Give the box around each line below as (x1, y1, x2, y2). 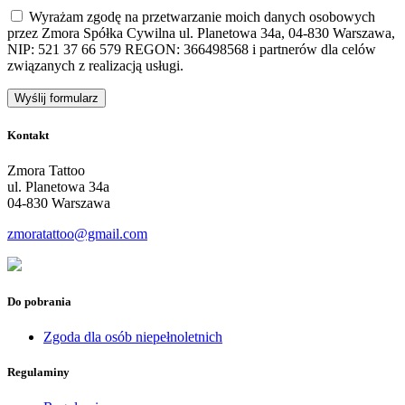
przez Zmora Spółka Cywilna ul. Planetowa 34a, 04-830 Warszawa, (7, 25, 395, 42)
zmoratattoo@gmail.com (7, 225, 147, 241)
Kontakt (7, 127, 49, 142)
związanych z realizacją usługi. (7, 58, 184, 74)
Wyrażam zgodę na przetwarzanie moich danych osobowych (25, 9, 375, 25)
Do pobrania (7, 294, 71, 308)
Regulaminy (7, 365, 70, 380)
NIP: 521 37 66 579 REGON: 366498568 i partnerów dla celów (7, 42, 376, 58)
